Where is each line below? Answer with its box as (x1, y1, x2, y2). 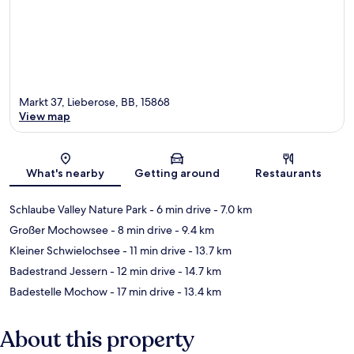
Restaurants (255, 166, 322, 181)
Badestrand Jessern (9, 264, 107, 279)
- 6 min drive (147, 202, 211, 217)
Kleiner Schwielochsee (9, 243, 120, 258)
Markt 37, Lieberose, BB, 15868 (19, 95, 170, 110)
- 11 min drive (120, 243, 186, 258)
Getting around (134, 166, 220, 181)
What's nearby (26, 166, 105, 181)
